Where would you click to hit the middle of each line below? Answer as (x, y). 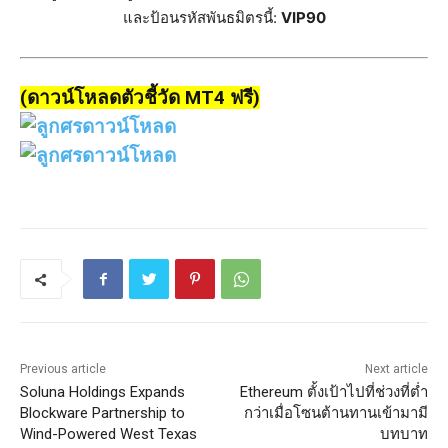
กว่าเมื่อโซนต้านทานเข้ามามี (335, 413)
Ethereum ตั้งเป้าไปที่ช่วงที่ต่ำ (333, 392)
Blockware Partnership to (102, 413)
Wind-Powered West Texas (108, 434)
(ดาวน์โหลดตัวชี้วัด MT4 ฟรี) (140, 98)
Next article (396, 369)
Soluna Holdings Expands (102, 392)
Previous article (63, 369)
